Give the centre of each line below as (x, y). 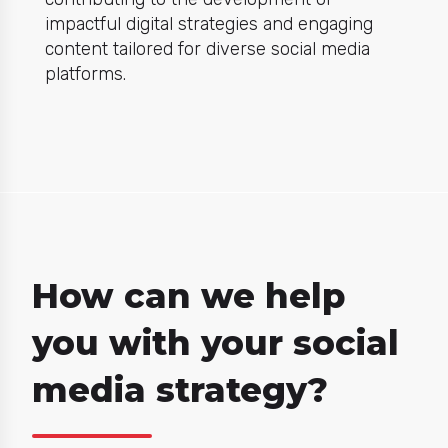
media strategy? (179, 390)
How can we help (188, 296)
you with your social (215, 343)
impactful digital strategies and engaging (209, 24)
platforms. (85, 74)
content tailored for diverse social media (207, 49)
